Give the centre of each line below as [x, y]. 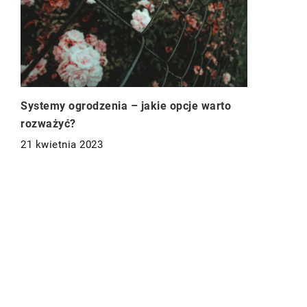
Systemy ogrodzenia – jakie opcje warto [126, 106]
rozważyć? [48, 124]
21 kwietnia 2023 [62, 145]
